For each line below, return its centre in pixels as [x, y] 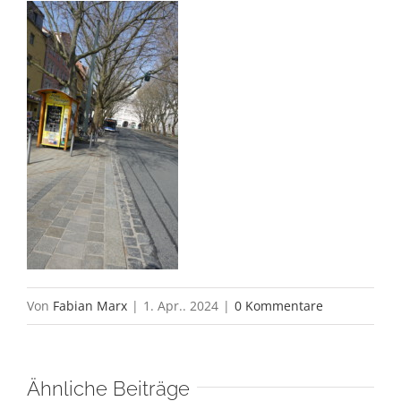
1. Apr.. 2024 [181, 306]
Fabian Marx [90, 306]
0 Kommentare [279, 306]
